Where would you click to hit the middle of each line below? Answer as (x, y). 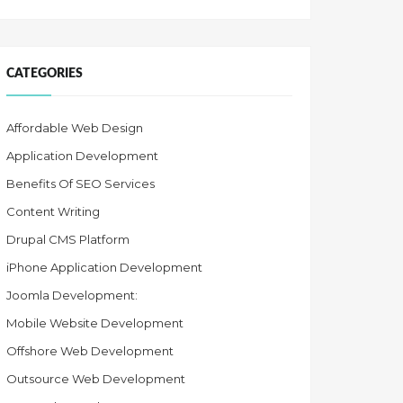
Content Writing (53, 212)
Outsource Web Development (96, 379)
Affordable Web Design (75, 128)
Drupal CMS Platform (68, 240)
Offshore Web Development (90, 351)
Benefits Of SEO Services (81, 184)
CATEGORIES (45, 73)
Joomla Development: (72, 296)
